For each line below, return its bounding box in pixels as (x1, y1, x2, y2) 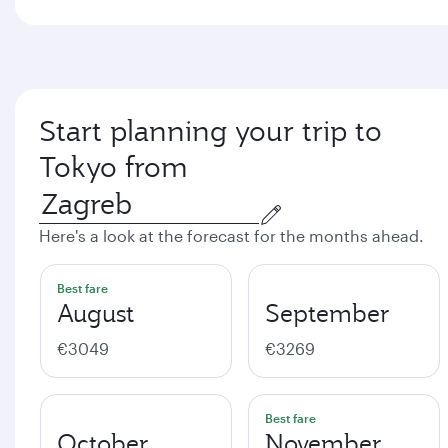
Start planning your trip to (39, 112, 382, 150)
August (57, 297, 134, 329)
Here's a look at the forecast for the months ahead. (39, 226, 424, 245)
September (265, 297, 390, 329)
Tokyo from (39, 148, 188, 186)
